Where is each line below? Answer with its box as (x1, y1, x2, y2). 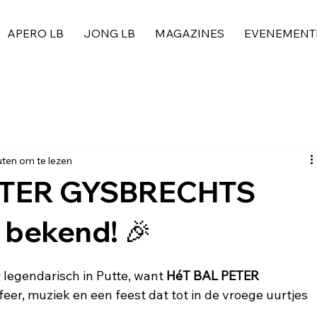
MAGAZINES (155, 25, 225, 40)
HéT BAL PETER (166, 267, 263, 284)
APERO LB (7, 25, 64, 40)
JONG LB (83, 25, 136, 40)
